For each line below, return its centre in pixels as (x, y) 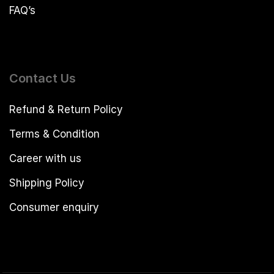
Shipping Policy (47, 183)
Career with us (45, 158)
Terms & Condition (54, 134)
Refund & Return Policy (66, 109)
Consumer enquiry (54, 207)
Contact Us (43, 78)
